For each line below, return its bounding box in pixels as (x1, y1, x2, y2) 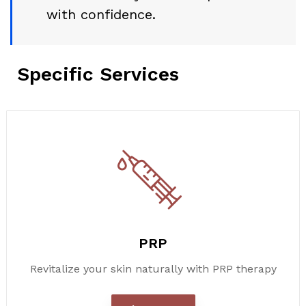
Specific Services (17, 62, 179, 85)
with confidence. (46, 5, 156, 23)
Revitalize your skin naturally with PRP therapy (29, 262, 277, 275)
